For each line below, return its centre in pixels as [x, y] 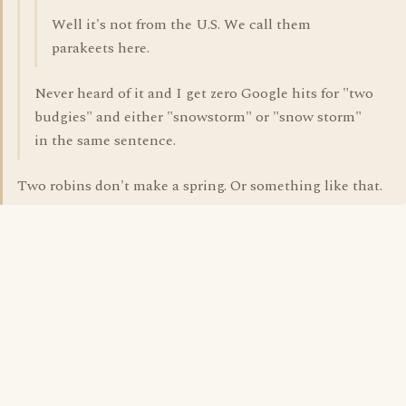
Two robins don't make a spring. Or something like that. [200, 186]
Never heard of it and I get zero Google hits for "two [204, 93]
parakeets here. [101, 48]
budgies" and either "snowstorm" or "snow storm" [198, 117]
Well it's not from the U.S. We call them [181, 24]
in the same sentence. [105, 140]
